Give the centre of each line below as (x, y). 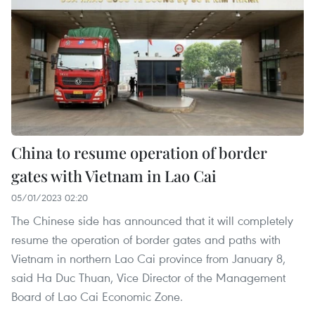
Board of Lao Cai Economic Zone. (97, 296)
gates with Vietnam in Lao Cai (114, 175)
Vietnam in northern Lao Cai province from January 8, (148, 258)
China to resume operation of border (139, 152)
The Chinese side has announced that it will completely (152, 220)
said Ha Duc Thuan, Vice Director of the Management (148, 277)
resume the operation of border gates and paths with (146, 239)
